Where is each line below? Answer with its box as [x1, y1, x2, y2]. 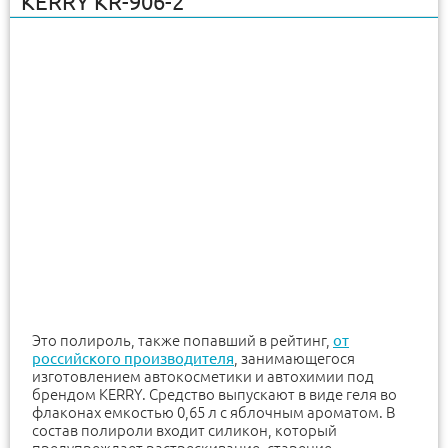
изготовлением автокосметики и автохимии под [32, 367, 374, 385]
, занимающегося [234, 349, 355, 367]
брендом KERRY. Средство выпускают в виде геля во [32, 385, 397, 403]
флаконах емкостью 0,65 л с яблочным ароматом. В [32, 403, 395, 421]
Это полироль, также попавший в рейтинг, [32, 331, 333, 349]
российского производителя [32, 349, 234, 367]
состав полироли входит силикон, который [32, 421, 337, 439]
